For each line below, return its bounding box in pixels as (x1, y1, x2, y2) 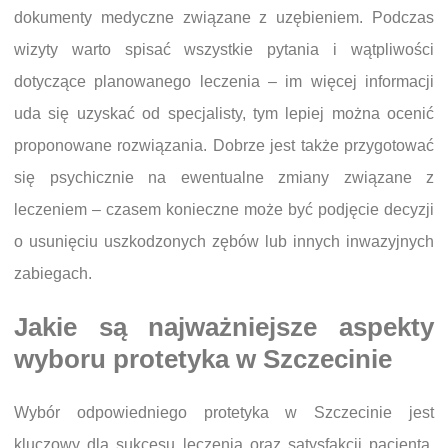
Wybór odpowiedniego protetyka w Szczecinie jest (14, 403, 434, 421)
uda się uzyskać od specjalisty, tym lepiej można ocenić (14, 105, 434, 123)
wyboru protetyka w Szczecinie (14, 345, 392, 374)
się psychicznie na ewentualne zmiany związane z (14, 169, 434, 187)
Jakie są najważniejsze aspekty (14, 313, 434, 342)
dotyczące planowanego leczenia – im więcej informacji (14, 73, 434, 91)
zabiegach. (14, 265, 92, 283)
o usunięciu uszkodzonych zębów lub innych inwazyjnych (14, 233, 434, 251)
